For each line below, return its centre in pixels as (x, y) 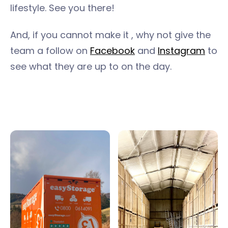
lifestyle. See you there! (62, 8)
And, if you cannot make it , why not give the (110, 35)
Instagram (181, 51)
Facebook (112, 51)
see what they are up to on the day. (91, 66)
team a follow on (50, 51)
